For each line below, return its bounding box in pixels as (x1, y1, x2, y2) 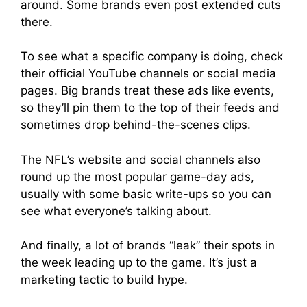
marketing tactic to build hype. (21, 273, 191, 286)
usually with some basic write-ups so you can (21, 186, 271, 201)
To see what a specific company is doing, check (21, 49, 283, 63)
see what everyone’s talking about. (21, 204, 215, 218)
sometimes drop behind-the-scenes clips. (21, 118, 251, 132)
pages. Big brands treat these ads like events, (21, 84, 274, 97)
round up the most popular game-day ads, (21, 169, 254, 184)
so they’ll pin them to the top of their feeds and (21, 101, 280, 114)
